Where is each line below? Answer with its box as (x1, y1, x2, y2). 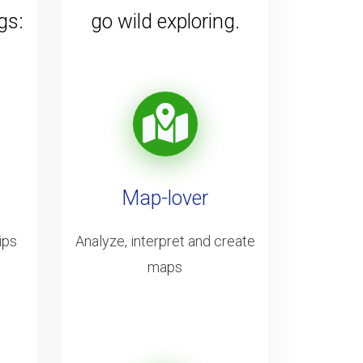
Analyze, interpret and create (75, 232, 255, 250)
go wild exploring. (90, 9, 240, 33)
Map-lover (122, 186, 208, 210)
